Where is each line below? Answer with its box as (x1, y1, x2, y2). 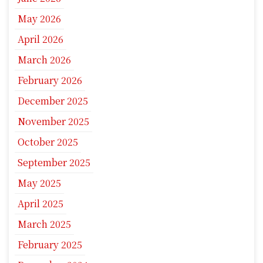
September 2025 (18, 156, 90, 170)
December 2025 (18, 94, 88, 108)
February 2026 (18, 73, 82, 87)
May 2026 (18, 12, 61, 26)
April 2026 (18, 32, 63, 46)
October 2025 (18, 135, 78, 149)
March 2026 (18, 53, 71, 67)
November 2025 (18, 114, 89, 129)
